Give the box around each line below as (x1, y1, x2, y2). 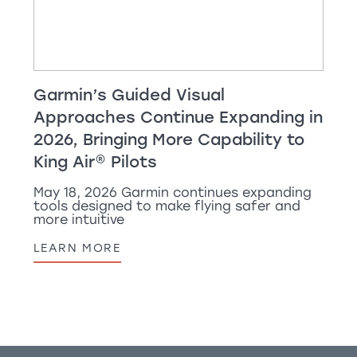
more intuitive (33, 211, 124, 227)
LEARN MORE (33, 240, 121, 255)
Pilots (105, 151, 157, 171)
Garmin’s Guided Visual (33, 84, 225, 104)
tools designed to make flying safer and (33, 198, 300, 214)
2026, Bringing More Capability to (33, 129, 304, 149)
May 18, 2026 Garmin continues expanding (33, 184, 312, 200)
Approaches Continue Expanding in (33, 107, 323, 127)
